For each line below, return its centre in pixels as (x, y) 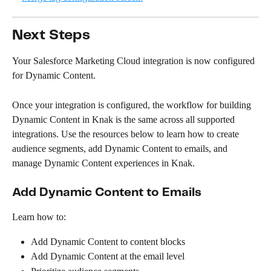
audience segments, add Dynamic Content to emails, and (121, 148)
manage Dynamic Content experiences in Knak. (103, 163)
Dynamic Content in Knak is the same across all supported (125, 119)
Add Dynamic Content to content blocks (108, 241)
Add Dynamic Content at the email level (108, 256)
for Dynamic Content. (54, 76)
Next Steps (51, 36)
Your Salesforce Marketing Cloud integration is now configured (135, 61)
